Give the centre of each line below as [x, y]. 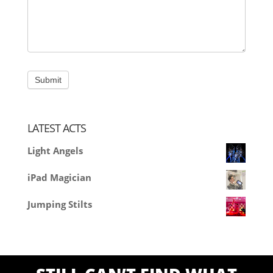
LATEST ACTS [56, 128]
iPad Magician [59, 177]
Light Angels [55, 150]
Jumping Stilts [59, 204]
